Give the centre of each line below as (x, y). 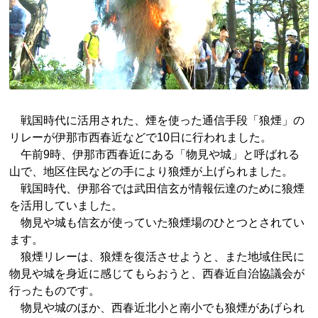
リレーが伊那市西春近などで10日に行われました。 (141, 137)
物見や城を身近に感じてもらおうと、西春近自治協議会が (157, 273)
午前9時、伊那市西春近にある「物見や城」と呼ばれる (155, 154)
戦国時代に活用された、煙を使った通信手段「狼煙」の (157, 120)
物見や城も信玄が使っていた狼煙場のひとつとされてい (157, 222)
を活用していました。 (66, 205)
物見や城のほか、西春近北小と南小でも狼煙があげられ (157, 307)
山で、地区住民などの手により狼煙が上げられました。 (152, 171)
